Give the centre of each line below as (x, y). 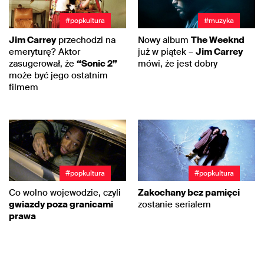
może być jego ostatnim (58, 76)
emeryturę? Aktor (44, 52)
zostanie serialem (174, 205)
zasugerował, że (43, 64)
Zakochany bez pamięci (189, 193)
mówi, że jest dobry (178, 64)
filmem (24, 88)
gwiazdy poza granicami (61, 205)
